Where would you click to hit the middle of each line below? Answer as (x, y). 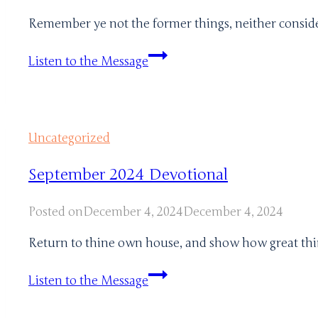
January (170, 54)
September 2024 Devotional (128, 174)
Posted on (56, 212)
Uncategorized (69, 138)
